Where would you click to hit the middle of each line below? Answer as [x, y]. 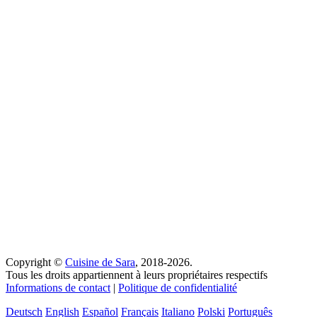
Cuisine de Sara [100, 263]
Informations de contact [58, 288]
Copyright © [35, 263]
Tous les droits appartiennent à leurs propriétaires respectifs [137, 275]
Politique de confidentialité [178, 288]
